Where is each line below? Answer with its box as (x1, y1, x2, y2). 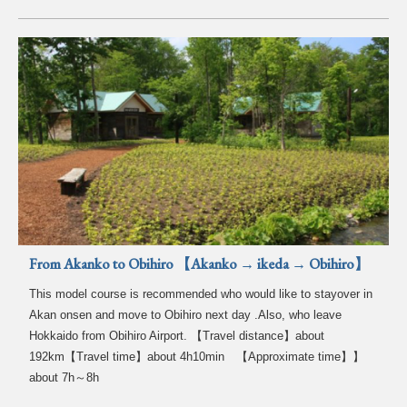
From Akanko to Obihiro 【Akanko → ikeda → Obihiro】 (29, 253, 370, 273)
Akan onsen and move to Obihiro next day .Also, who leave (29, 307, 342, 322)
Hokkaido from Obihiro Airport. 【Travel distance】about (29, 328, 325, 342)
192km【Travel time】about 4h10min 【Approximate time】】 (29, 349, 365, 363)
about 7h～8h (29, 370, 100, 384)
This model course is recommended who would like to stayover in (29, 286, 373, 301)
